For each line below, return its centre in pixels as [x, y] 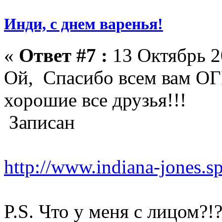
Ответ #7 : [63, 55]
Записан [39, 122]
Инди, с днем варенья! [83, 24]
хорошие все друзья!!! [95, 100]
